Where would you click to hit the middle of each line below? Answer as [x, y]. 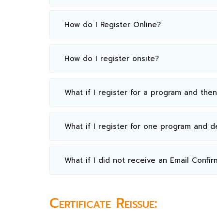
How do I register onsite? [112, 58]
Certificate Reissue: [103, 203]
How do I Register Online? [113, 24]
